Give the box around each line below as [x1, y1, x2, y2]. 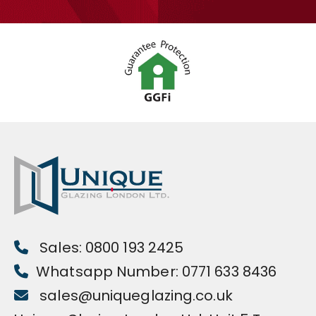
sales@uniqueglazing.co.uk [36, 286, 233, 306]
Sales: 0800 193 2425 [36, 238, 184, 258]
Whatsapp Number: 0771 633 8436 [36, 262, 277, 282]
